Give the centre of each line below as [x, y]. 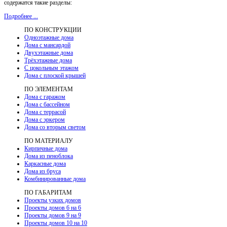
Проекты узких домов [53, 200]
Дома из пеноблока [49, 156]
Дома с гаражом [45, 97]
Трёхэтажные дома [48, 60]
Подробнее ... [21, 16]
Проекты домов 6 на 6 [53, 207]
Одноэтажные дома [49, 37]
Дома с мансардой [47, 45]
